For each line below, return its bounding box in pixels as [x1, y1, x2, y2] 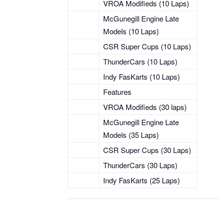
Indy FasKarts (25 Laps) [103, 175, 180, 185]
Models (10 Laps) [103, 26, 159, 36]
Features [103, 87, 131, 97]
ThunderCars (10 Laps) [103, 56, 177, 66]
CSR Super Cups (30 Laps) [103, 145, 191, 155]
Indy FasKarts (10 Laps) [103, 71, 180, 82]
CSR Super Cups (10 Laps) [103, 41, 191, 51]
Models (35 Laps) [103, 130, 159, 140]
